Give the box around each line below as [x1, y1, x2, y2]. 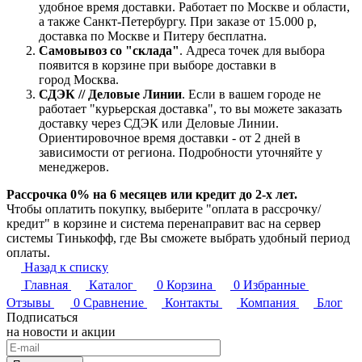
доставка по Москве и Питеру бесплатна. [39, 28, 270, 43]
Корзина [166, 277, 213, 292]
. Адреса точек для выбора [179, 43, 325, 57]
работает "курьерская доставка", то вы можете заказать [39, 101, 342, 116]
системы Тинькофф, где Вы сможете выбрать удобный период [6, 230, 350, 245]
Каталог [89, 277, 133, 292]
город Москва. [39, 72, 119, 86]
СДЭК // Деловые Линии [39, 86, 182, 101]
